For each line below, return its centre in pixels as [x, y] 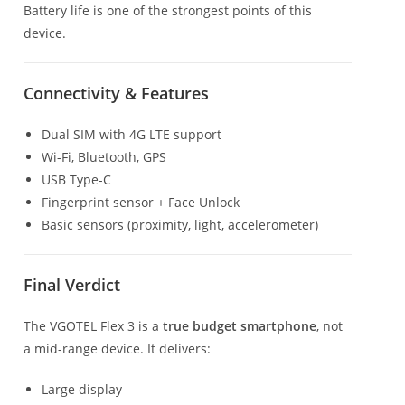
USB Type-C [76, 179]
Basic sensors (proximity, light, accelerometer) [180, 224]
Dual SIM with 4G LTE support [132, 134]
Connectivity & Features [116, 93]
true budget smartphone [240, 325]
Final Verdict [72, 284]
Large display [82, 389]
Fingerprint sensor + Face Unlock [141, 202]
